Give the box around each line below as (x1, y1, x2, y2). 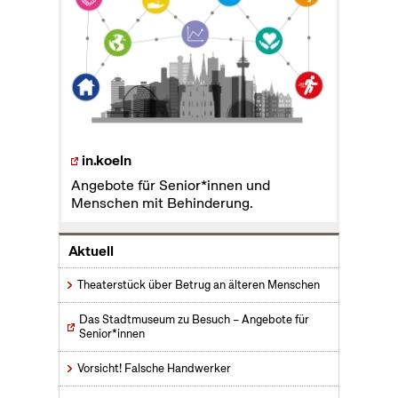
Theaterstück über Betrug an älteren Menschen (76, 277, 320, 293)
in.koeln (81, 151, 131, 171)
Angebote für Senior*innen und (70, 176, 270, 195)
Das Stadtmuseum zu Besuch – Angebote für (78, 312, 309, 328)
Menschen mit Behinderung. (70, 194, 253, 213)
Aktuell (68, 242, 114, 261)
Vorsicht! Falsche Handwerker (76, 361, 231, 377)
